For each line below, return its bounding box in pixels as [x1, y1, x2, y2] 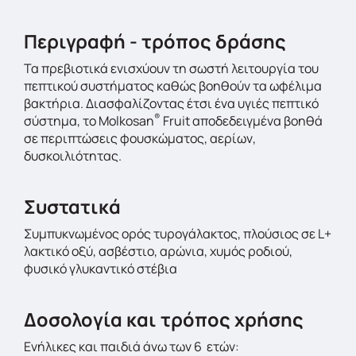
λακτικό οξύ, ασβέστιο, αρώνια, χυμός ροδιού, [24, 242, 292, 260]
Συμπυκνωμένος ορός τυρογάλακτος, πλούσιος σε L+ [24, 225, 331, 242]
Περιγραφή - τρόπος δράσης [24, 29, 286, 54]
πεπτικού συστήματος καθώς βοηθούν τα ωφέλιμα [24, 77, 322, 95]
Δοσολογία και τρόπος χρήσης [24, 307, 304, 332]
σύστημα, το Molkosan [24, 112, 154, 130]
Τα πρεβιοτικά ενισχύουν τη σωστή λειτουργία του [24, 60, 319, 77]
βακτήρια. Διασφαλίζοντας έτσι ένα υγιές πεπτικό [24, 95, 319, 112]
